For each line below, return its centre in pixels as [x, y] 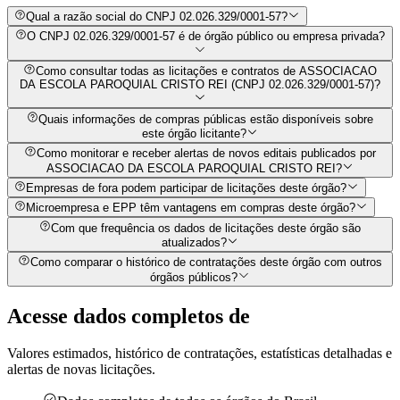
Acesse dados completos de [129, 316]
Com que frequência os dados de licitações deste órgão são [206, 228]
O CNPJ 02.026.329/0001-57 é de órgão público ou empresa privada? [206, 37]
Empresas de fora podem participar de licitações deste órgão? [187, 188]
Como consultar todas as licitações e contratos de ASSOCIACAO [206, 71]
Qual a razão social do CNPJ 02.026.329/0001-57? [157, 17]
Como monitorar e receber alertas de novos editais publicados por [206, 154]
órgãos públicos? [194, 277]
